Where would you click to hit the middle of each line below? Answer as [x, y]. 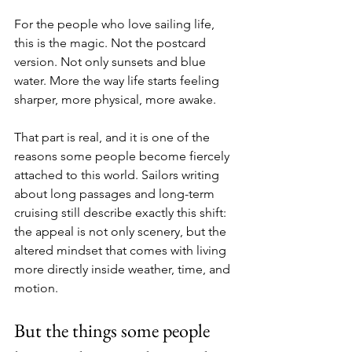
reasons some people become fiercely [123, 156]
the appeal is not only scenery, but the [122, 231]
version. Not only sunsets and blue [112, 61]
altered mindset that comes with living [122, 250]
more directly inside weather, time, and [124, 269]
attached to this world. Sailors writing [118, 174]
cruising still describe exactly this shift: [122, 212]
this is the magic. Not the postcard [112, 42]
